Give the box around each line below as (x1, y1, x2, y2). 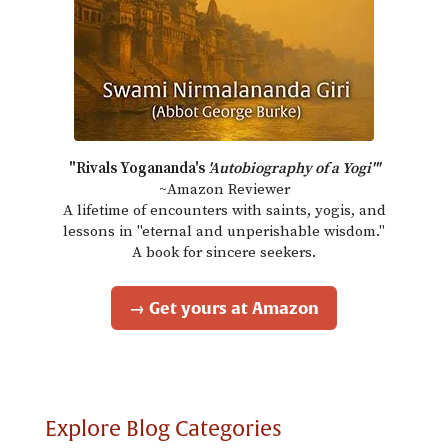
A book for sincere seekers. (132, 243, 316, 263)
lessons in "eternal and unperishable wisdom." (63, 222, 385, 242)
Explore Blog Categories (45, 415, 282, 443)
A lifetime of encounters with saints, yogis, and (62, 201, 386, 221)
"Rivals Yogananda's (68, 159, 208, 179)
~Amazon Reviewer (158, 180, 290, 200)
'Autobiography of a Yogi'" (207, 159, 380, 179)
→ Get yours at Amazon (129, 298, 319, 317)
